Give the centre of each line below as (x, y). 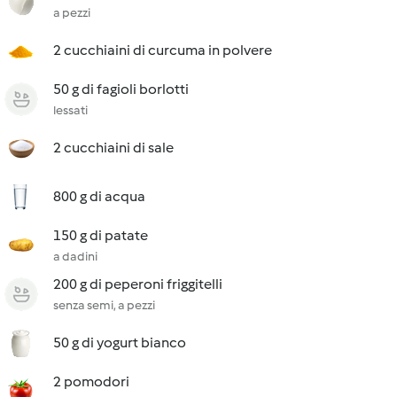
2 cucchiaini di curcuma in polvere (163, 50)
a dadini (75, 257)
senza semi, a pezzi (104, 305)
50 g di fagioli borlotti (121, 89)
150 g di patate (101, 235)
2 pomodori (91, 381)
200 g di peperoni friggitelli (138, 284)
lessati (70, 110)
